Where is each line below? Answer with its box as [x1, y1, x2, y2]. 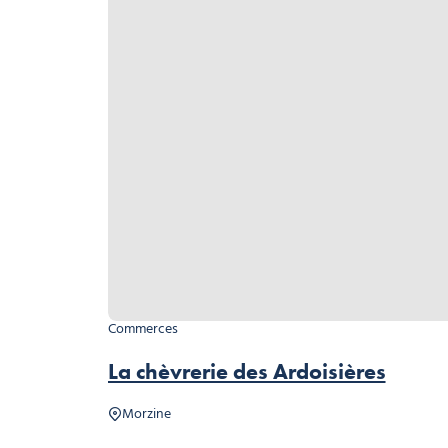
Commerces [107, 317, 178, 341]
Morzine [121, 402, 171, 426]
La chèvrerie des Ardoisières [107, 357, 386, 385]
